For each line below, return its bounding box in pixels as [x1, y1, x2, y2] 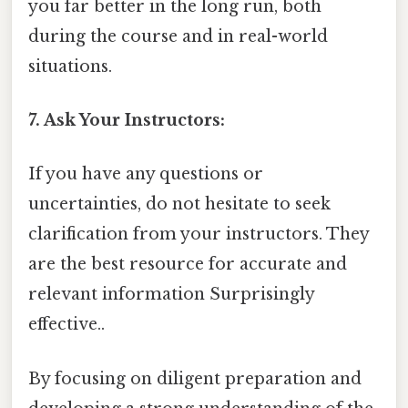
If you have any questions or [28, 164, 263, 185]
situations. [28, 56, 112, 76]
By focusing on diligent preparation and [28, 368, 362, 389]
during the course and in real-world [28, 25, 328, 46]
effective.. [28, 314, 105, 335]
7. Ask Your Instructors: [28, 110, 225, 131]
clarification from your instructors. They [28, 224, 369, 245]
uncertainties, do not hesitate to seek [28, 194, 331, 215]
